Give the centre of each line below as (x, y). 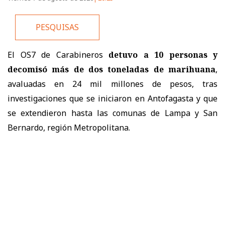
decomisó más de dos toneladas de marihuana (111, 70)
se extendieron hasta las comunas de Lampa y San (113, 113)
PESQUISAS (57, 27)
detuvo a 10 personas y (163, 55)
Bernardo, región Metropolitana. (69, 128)
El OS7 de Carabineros (58, 55)
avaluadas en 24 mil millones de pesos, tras (113, 84)
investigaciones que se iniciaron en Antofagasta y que (113, 99)
